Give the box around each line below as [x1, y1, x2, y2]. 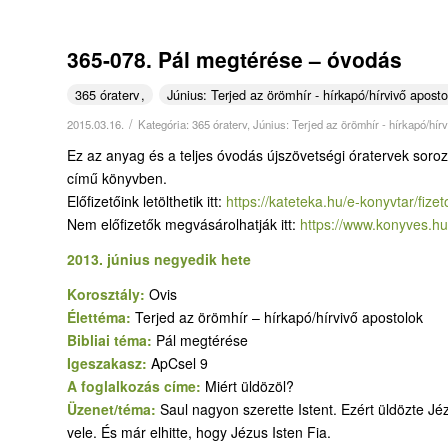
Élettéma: [67, 307, 135, 328]
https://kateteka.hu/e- [226, 191, 360, 212]
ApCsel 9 [151, 353, 208, 374]
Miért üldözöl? [205, 376, 294, 397]
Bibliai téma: [67, 330, 156, 351]
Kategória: [138, 116, 192, 133]
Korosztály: [67, 284, 149, 305]
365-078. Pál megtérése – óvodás [67, 44, 402, 75]
